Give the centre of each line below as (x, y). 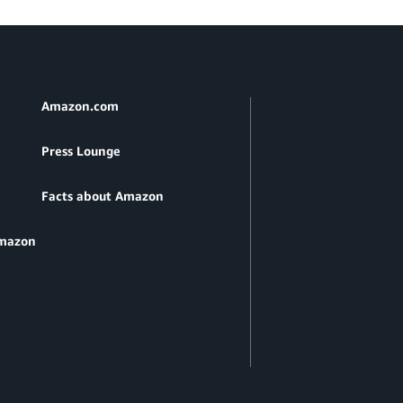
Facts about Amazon (103, 196)
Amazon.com (80, 106)
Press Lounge (81, 151)
